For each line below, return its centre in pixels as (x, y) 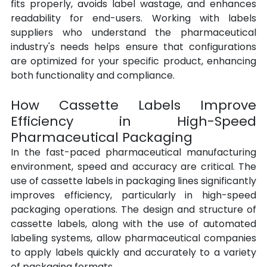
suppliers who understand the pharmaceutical (133, 33)
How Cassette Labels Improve (133, 105)
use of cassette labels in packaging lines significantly (133, 181)
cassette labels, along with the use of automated (133, 224)
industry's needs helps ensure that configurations (133, 47)
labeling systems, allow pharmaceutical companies (133, 238)
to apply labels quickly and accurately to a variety (133, 253)
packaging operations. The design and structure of (133, 210)
